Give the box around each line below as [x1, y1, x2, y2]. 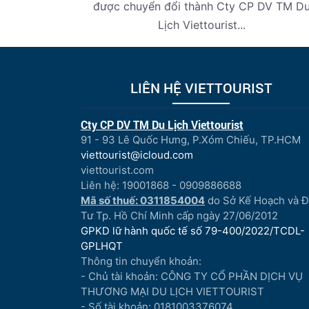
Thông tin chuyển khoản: [81, 255, 201, 268]
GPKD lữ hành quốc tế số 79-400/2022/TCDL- [81, 224, 305, 237]
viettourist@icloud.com [81, 148, 193, 161]
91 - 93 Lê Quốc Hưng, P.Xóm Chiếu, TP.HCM [81, 133, 301, 146]
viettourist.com [81, 163, 154, 177]
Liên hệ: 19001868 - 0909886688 [81, 179, 241, 192]
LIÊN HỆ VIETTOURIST [130, 79, 272, 97]
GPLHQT [81, 239, 123, 252]
